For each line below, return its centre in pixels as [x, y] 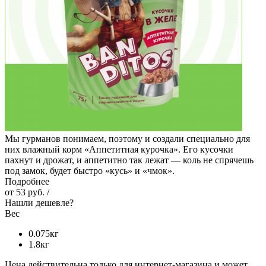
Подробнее [27, 181]
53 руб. [30, 192]
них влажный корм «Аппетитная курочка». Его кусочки [119, 149]
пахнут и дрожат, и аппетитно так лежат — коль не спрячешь [129, 160]
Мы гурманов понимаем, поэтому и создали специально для [127, 138]
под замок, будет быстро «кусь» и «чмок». [90, 170]
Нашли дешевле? [39, 202]
